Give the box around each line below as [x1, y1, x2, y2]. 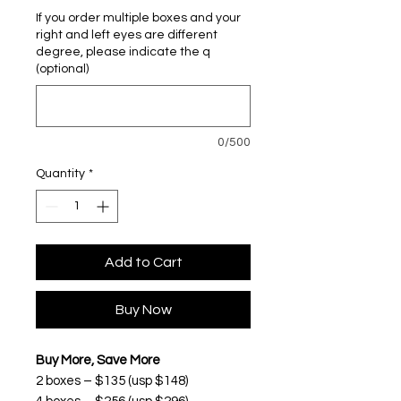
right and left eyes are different [36, 28, 218, 41]
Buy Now [115, 302, 172, 317]
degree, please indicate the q [36, 45, 210, 58]
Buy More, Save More [36, 353, 160, 367]
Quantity [36, 166, 85, 180]
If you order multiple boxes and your [36, 11, 241, 24]
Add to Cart [104, 254, 183, 269]
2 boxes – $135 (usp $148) [36, 373, 188, 388]
